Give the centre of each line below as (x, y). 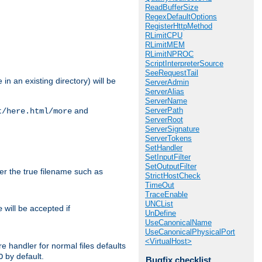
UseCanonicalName (178, 223)
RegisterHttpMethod (179, 26)
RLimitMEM (165, 45)
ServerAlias (165, 92)
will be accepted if (36, 208)
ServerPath (164, 110)
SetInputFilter (168, 157)
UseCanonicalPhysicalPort (190, 232)
